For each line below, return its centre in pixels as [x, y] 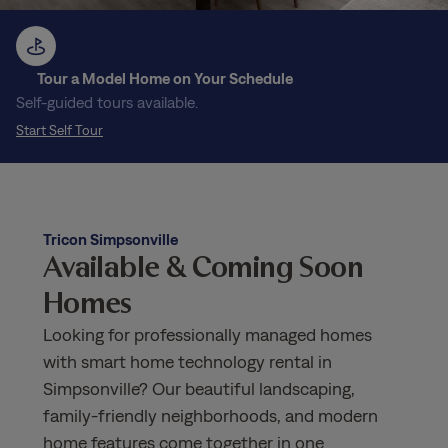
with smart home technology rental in [187, 361]
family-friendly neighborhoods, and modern [210, 415]
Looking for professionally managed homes [207, 334]
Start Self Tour [59, 129]
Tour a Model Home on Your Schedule [165, 77]
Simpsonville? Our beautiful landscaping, [198, 388]
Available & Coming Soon [203, 266]
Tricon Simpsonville [110, 238]
